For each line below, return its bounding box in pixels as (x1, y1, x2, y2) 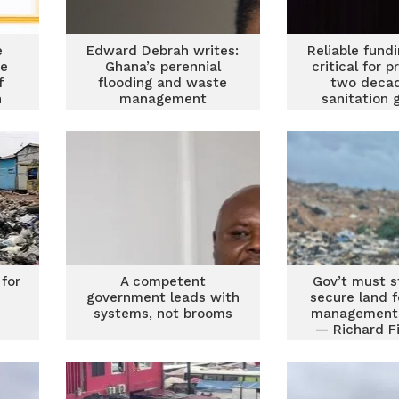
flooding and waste (98, 75, 228, 91)
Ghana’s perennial (104, 59, 221, 75)
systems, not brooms (93, 305, 232, 322)
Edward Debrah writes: (86, 43, 240, 59)
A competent (119, 273, 206, 289)
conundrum (125, 107, 200, 123)
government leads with (85, 289, 240, 305)
